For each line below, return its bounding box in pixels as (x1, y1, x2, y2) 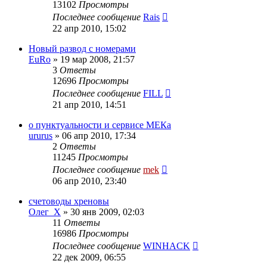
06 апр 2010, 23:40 (52, 175, 126, 186)
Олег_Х (29, 206, 61, 217)
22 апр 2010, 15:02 (52, 23, 126, 33)
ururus (29, 130, 52, 141)
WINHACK (143, 240, 190, 251)
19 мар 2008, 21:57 (60, 54, 135, 64)
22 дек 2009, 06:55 (52, 252, 126, 262)
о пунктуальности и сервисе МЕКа (29, 119, 171, 130)
